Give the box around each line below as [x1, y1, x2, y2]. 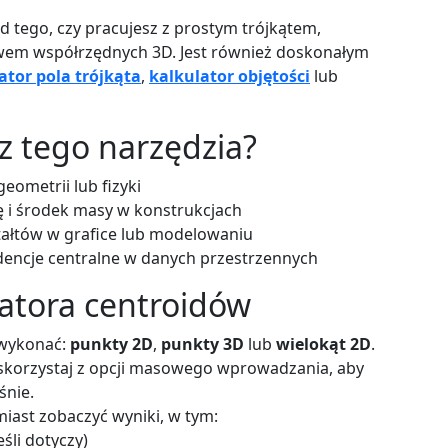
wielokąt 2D [276, 332, 371, 355]
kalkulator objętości [149, 64, 310, 87]
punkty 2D [70, 332, 153, 355]
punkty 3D [161, 332, 244, 355]
